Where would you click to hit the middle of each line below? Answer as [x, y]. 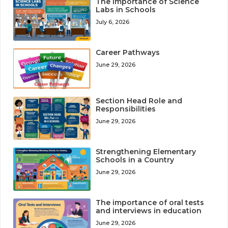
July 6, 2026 [113, 22]
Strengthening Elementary [146, 151]
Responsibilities [126, 109]
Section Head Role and [139, 101]
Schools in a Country [135, 160]
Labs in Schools [126, 10]
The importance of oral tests [150, 202]
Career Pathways [128, 53]
